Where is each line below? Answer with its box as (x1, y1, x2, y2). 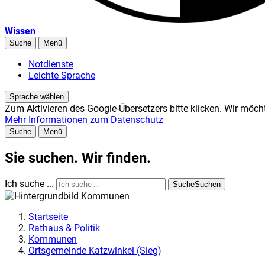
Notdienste (28, 59, 73, 70)
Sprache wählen (9, 92, 64, 102)
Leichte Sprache (28, 70, 95, 82)
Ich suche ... (5, 177, 54, 189)
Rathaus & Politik (28, 222, 100, 234)
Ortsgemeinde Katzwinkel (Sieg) (28, 244, 161, 256)
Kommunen (28, 233, 77, 245)
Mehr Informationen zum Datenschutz (5, 114, 163, 126)
